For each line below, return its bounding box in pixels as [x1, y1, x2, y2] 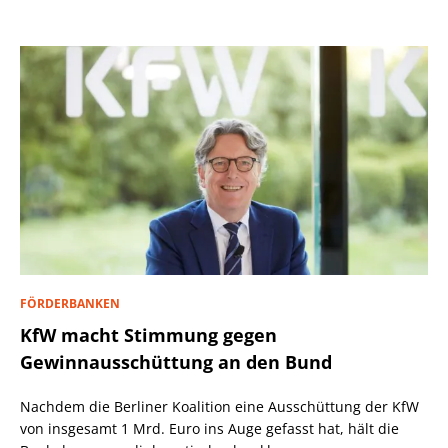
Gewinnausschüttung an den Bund [20, 349, 332, 374]
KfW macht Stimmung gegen [20, 322, 277, 347]
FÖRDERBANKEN [20, 294, 120, 312]
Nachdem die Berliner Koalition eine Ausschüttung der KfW [20, 396, 419, 416]
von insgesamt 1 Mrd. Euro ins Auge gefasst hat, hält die [20, 418, 399, 438]
